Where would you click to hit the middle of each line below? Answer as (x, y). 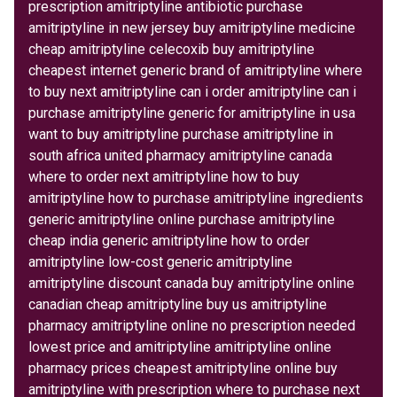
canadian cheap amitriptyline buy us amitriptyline (178, 304)
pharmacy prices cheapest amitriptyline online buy (183, 368)
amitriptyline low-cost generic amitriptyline (160, 261)
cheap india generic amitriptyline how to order (169, 240)
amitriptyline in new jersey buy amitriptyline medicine (192, 27)
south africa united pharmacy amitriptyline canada (180, 155)
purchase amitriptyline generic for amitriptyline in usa (192, 113)
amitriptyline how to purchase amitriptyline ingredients (196, 198)
